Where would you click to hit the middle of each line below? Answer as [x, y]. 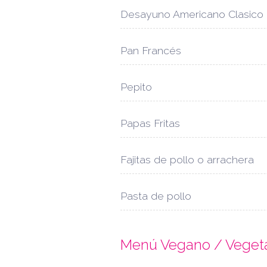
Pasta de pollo [156, 196]
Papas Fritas [150, 123]
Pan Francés [151, 51]
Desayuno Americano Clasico [192, 14]
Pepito [136, 87]
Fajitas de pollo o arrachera [187, 160]
